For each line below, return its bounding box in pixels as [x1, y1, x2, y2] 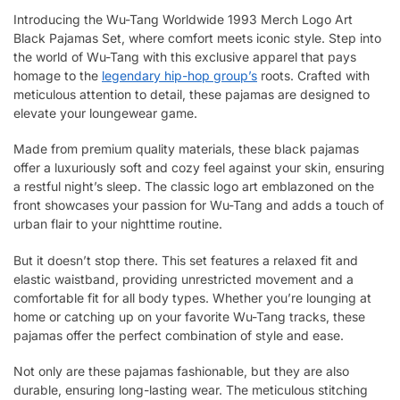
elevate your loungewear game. [13, 104, 197, 121]
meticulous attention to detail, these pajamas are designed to [13, 86, 370, 102]
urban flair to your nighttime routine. [13, 216, 222, 232]
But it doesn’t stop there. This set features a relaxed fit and [13, 252, 358, 268]
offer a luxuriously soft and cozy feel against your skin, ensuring [13, 160, 385, 176]
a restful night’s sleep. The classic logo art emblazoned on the [13, 179, 374, 195]
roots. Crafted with [257, 67, 370, 83]
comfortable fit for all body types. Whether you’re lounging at [13, 289, 371, 305]
